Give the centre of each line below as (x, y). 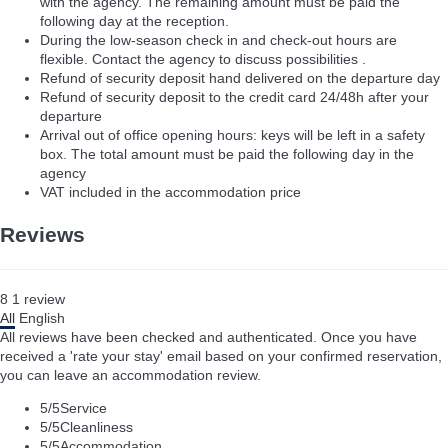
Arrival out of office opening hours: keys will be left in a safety (232, 135)
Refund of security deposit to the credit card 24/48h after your (234, 97)
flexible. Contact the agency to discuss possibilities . (203, 59)
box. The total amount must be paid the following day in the (227, 154)
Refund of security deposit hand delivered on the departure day (240, 78)
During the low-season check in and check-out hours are (218, 40)
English (42, 317)
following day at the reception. (134, 21)
